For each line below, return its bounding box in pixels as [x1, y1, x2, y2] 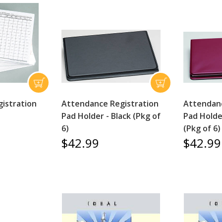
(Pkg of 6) [183, 122, 221, 134]
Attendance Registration [61, 98, 159, 109]
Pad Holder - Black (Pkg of [61, 110, 161, 121]
